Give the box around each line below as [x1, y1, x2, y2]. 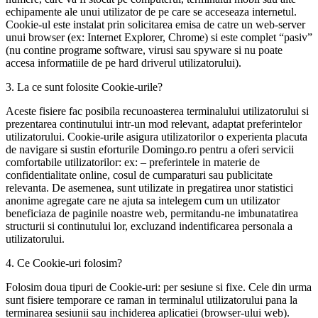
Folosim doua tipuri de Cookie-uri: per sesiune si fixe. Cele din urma [6, 280, 312, 293]
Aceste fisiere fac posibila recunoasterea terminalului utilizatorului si [6, 104, 309, 117]
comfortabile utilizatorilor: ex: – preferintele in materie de [6, 155, 260, 168]
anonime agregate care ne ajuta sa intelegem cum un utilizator [6, 194, 280, 207]
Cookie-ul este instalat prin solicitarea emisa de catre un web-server [6, 18, 305, 31]
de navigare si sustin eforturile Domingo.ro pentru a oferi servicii [6, 143, 294, 155]
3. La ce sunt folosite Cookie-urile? [6, 80, 163, 93]
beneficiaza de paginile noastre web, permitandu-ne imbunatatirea [6, 207, 298, 219]
